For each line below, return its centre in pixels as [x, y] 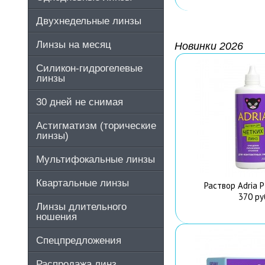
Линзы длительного [81, 206]
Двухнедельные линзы [88, 21]
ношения [56, 216]
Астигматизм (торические [96, 125]
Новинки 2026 [209, 46]
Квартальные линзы [82, 183]
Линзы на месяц [73, 44]
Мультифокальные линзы [95, 159]
